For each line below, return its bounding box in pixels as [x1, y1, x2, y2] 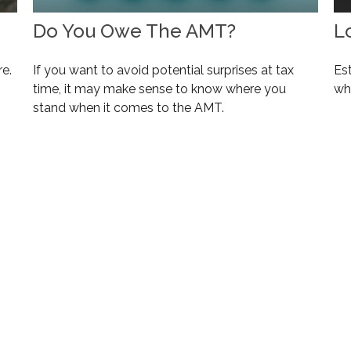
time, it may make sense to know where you [33, 81, 287, 96]
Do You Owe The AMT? [33, 19, 237, 42]
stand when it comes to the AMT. [33, 100, 225, 115]
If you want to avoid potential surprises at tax [33, 62, 295, 78]
